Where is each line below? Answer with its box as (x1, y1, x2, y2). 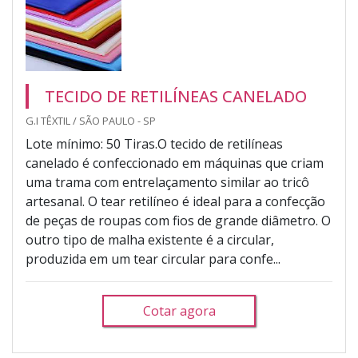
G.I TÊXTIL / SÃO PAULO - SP (26, 113, 156, 128)
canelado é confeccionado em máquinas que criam (26, 154, 324, 172)
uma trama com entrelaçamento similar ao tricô (26, 173, 309, 191)
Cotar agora (142, 302, 216, 320)
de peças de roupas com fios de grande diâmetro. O (26, 212, 331, 229)
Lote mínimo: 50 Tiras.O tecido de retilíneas (26, 135, 283, 153)
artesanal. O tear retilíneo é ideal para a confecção (26, 193, 325, 210)
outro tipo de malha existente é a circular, (26, 231, 274, 249)
